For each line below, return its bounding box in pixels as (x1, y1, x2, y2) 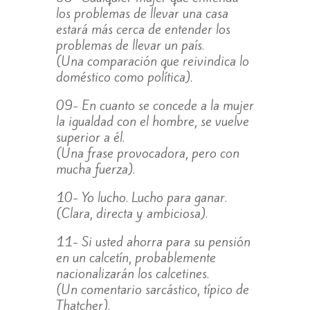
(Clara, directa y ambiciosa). (55, 203, 208, 222)
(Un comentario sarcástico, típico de (55, 280, 249, 298)
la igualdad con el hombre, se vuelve (55, 111, 249, 130)
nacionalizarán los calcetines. (55, 264, 209, 282)
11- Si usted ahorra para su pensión (55, 232, 250, 250)
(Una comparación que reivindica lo (55, 51, 249, 70)
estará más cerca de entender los (55, 19, 230, 38)
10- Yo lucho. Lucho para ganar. (55, 188, 227, 206)
